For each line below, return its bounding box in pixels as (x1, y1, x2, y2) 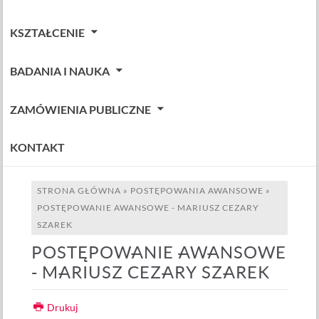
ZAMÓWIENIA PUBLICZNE (10, 103, 152, 116)
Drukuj (46, 302, 78, 313)
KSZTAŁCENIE (10, 26, 85, 39)
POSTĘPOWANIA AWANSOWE (130, 186, 264, 195)
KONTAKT (10, 141, 66, 154)
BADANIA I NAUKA (10, 65, 110, 78)
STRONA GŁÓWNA (37, 186, 122, 195)
